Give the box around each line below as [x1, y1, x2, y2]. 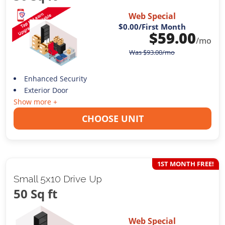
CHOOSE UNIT [81, 113, 144, 125]
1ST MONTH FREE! [157, 159, 214, 169]
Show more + [14, 97, 58, 107]
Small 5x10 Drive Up [14, 173, 102, 185]
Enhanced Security [24, 74, 87, 84]
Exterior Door [24, 85, 68, 95]
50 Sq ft [14, 185, 58, 202]
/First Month [138, 22, 186, 32]
